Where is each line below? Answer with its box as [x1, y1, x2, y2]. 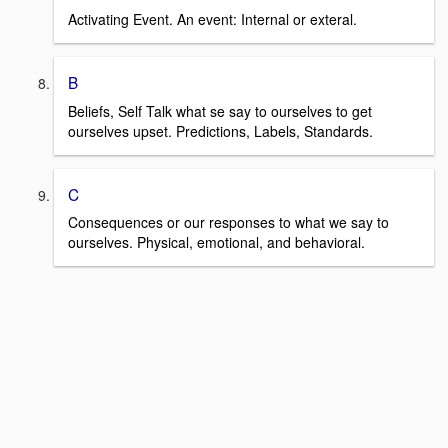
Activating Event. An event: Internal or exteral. [68, 8, 357, 29]
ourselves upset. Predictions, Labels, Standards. [68, 120, 373, 141]
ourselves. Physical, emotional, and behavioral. [68, 232, 365, 253]
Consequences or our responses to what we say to [68, 212, 389, 233]
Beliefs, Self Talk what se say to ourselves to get [68, 100, 372, 121]
